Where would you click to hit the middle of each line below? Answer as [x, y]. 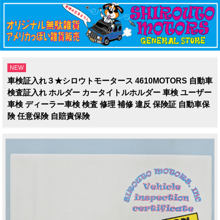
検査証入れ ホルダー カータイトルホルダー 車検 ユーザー [110, 92]
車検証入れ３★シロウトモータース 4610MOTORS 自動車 [110, 81]
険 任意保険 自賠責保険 [49, 116]
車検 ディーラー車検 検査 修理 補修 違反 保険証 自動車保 [109, 104]
